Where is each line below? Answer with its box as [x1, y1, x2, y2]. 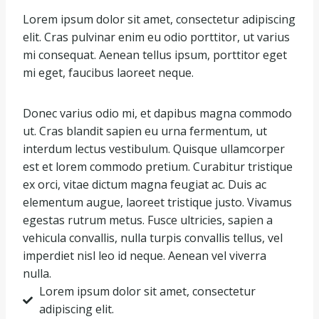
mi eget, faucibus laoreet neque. [23, 65, 194, 81]
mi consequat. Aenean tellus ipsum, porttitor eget [23, 47, 287, 63]
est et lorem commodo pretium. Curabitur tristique [23, 159, 293, 175]
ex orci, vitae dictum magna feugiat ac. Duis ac [23, 177, 266, 193]
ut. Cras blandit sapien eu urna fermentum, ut [23, 123, 267, 140]
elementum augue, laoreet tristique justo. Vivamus [23, 194, 292, 211]
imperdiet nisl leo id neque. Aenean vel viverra [23, 248, 266, 264]
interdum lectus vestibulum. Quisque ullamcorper [23, 141, 285, 157]
